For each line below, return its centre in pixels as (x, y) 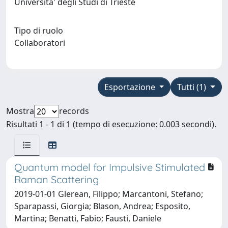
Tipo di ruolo (39, 30)
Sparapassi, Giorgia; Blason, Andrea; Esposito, (102, 206)
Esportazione (131, 87)
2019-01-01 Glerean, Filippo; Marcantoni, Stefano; (109, 194)
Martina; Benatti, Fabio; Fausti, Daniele (88, 218)
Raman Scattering (56, 179)
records (74, 111)
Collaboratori (42, 42)
